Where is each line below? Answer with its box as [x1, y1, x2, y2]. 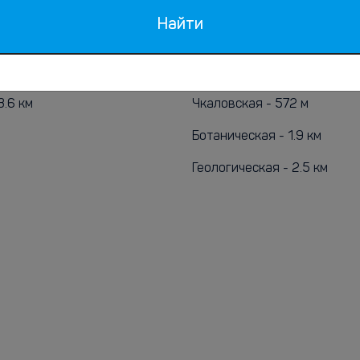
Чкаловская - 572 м [192, 98, 309, 111]
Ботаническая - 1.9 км [192, 130, 321, 143]
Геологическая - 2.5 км [192, 162, 328, 175]
